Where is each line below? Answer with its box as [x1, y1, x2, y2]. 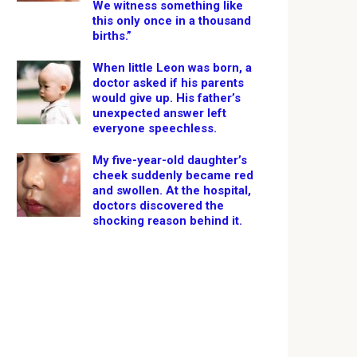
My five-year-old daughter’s [92, 153, 247, 167]
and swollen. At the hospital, [92, 183, 251, 198]
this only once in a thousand [92, 14, 251, 28]
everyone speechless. [92, 121, 217, 135]
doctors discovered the [92, 198, 224, 213]
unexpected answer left [92, 106, 226, 120]
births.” [92, 29, 131, 43]
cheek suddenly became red [92, 168, 253, 182]
